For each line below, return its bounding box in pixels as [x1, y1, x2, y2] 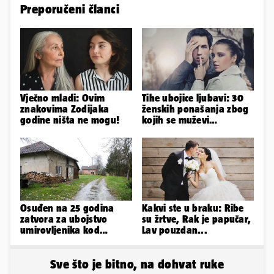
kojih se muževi [142, 114, 210, 126]
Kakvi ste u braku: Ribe [142, 202, 244, 214]
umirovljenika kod [20, 224, 100, 236]
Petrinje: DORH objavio [20, 235, 122, 247]
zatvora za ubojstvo [20, 213, 108, 225]
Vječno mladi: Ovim [20, 92, 105, 104]
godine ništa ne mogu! [20, 114, 120, 126]
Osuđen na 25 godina [20, 202, 114, 214]
